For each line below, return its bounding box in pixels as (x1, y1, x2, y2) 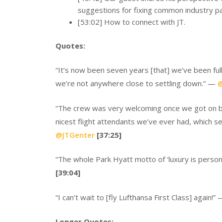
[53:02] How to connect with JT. (78, 17, 187, 27)
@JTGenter (55, 129, 95, 140)
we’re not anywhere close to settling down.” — (55, 78, 218, 89)
